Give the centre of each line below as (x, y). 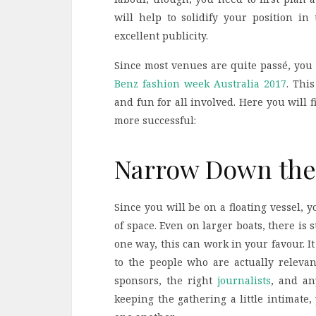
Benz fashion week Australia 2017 (200, 83)
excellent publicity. (161, 35)
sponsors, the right (166, 281)
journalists (244, 281)
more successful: (155, 120)
